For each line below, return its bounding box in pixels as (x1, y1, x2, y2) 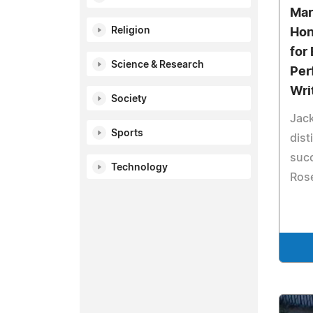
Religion (111, 26, 150, 36)
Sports (111, 129, 143, 138)
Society (111, 94, 147, 104)
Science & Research (111, 60, 204, 70)
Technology (111, 163, 168, 173)
